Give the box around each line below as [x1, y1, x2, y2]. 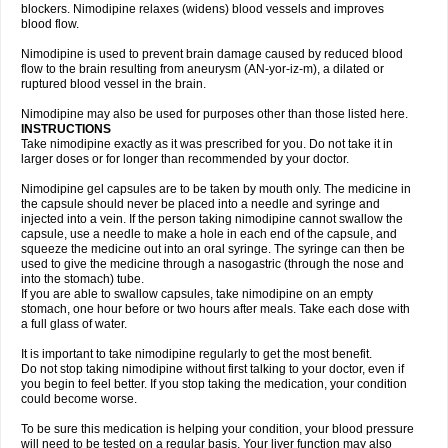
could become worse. [21, 392, 137, 406]
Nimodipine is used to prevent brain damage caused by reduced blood [21, 47, 403, 61]
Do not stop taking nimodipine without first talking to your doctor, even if [21, 362, 404, 376]
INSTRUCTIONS [21, 122, 111, 136]
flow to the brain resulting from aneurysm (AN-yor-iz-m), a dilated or [21, 62, 384, 76]
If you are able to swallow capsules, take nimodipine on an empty [21, 287, 373, 301]
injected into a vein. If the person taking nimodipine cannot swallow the [21, 212, 403, 226]
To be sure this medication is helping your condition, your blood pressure [21, 422, 414, 436]
